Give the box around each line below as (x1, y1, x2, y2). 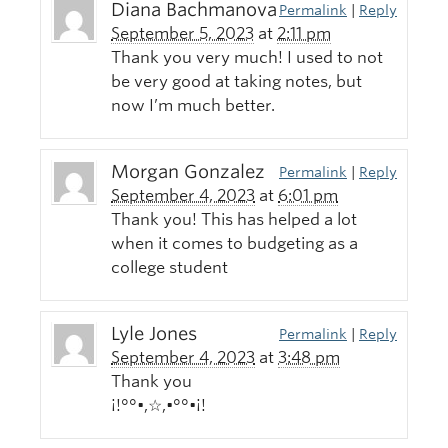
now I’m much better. (111, 96, 275, 116)
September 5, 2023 (111, 24, 254, 44)
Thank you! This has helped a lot (111, 210, 357, 230)
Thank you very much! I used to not (111, 48, 383, 68)
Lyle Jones (111, 323, 197, 345)
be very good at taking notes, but (111, 72, 362, 92)
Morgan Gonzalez (111, 161, 265, 183)
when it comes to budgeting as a (111, 234, 358, 254)
